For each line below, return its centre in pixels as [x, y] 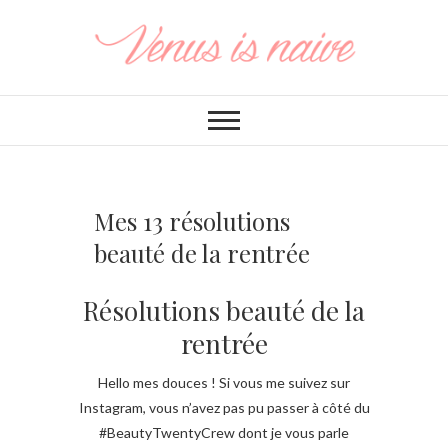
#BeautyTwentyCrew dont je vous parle [224, 432]
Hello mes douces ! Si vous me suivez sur [224, 382]
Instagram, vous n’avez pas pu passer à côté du [224, 407]
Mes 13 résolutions [192, 220]
